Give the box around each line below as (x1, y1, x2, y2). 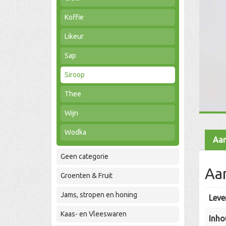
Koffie (65, 13, 84, 21)
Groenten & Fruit (61, 172, 112, 180)
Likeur (65, 32, 84, 40)
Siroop (65, 71, 85, 79)
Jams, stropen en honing (61, 191, 137, 199)
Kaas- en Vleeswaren (61, 210, 127, 218)
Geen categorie (61, 152, 108, 160)
